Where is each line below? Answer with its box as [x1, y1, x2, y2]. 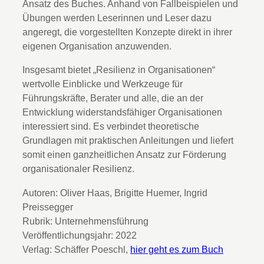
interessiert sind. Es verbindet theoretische [22, 121, 199, 132]
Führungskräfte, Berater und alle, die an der [22, 93, 203, 104]
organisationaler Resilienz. [22, 163, 134, 174]
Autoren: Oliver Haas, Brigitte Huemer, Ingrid [22, 187, 207, 198]
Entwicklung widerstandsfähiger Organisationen [22, 107, 222, 118]
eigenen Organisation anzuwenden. [22, 40, 171, 51]
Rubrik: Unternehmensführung [22, 215, 148, 226]
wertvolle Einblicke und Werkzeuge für [22, 78, 183, 90]
